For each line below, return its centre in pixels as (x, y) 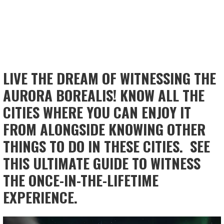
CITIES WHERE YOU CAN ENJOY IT (97, 112)
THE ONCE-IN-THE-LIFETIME (81, 180)
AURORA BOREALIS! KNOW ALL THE (104, 95)
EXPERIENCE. (42, 197)
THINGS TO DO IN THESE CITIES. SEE (107, 146)
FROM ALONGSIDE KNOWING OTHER (104, 129)
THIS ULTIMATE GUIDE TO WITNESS (102, 163)
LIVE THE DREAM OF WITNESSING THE (110, 78)
